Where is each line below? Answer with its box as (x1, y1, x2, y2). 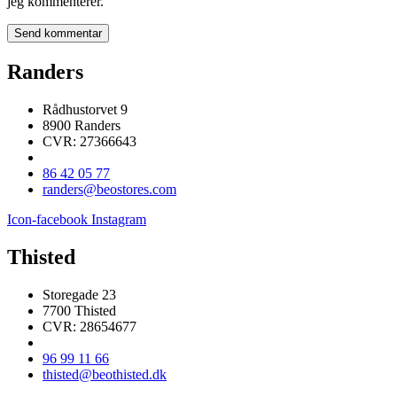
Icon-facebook (7, 212, 88, 228)
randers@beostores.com (43, 182, 176, 198)
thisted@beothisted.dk (43, 366, 167, 382)
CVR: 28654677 (43, 318, 136, 334)
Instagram (91, 212, 146, 228)
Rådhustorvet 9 (43, 102, 128, 118)
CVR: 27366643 (43, 134, 136, 150)
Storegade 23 (43, 286, 116, 302)
